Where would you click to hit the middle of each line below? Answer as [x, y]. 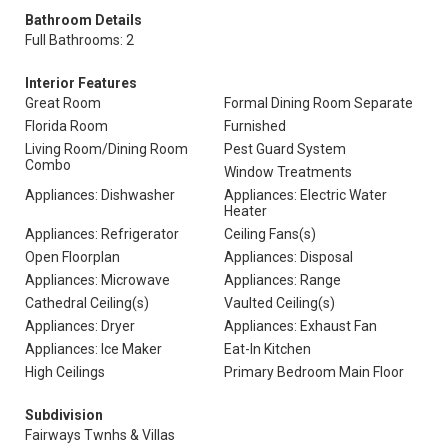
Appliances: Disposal [288, 257]
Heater [245, 211]
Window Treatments [288, 172]
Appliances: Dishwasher [100, 195]
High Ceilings [65, 372]
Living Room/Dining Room [106, 149]
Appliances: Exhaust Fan [300, 326]
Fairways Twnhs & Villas [100, 435]
